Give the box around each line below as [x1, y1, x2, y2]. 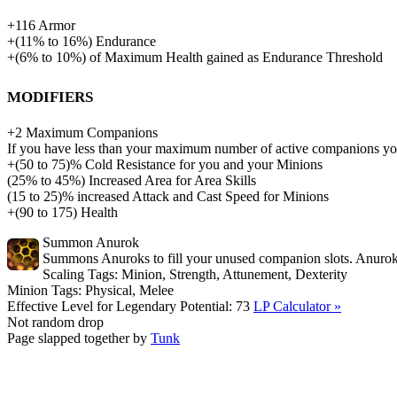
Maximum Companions [26, 124, 158, 140]
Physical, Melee [85, 282, 174, 298]
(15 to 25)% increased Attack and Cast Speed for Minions [7, 188, 329, 204]
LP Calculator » [253, 298, 341, 314]
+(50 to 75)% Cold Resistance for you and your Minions [7, 156, 323, 172]
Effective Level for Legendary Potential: [7, 298, 236, 314]
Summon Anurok [43, 234, 139, 250]
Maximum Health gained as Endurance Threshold [105, 49, 383, 65]
